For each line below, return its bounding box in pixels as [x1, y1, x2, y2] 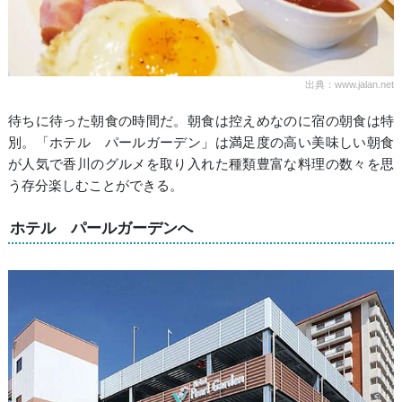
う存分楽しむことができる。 [7, 177, 183, 193]
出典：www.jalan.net [305, 78, 395, 90]
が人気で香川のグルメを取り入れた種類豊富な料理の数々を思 [7, 155, 395, 171]
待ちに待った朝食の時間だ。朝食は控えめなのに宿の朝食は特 [7, 112, 395, 128]
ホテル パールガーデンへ [9, 218, 193, 237]
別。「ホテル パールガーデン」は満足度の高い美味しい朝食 [7, 134, 395, 150]
